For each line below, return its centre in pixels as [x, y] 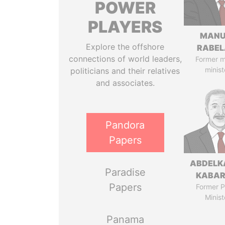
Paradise [125, 172]
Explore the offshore [125, 47]
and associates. [125, 83]
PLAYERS [125, 27]
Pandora [125, 125]
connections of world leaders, [125, 59]
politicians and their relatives [125, 71]
